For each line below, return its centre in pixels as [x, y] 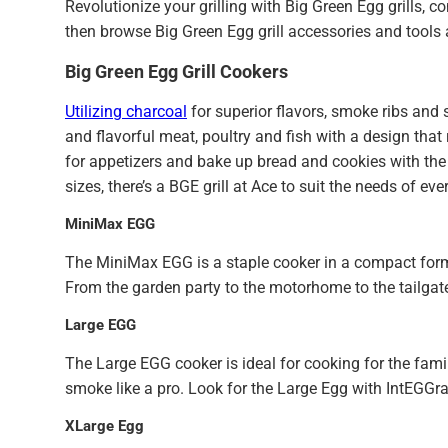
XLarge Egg [104, 426]
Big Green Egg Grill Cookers [176, 72]
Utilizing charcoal [126, 112]
